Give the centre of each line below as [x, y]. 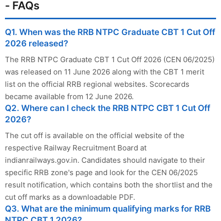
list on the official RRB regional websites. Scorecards [97, 84]
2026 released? [37, 43]
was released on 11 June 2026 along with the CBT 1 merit [105, 72]
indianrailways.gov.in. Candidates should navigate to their [105, 160]
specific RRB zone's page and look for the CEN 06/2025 [101, 172]
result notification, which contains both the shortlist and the [109, 184]
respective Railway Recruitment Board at [76, 147]
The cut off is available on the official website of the [95, 135]
